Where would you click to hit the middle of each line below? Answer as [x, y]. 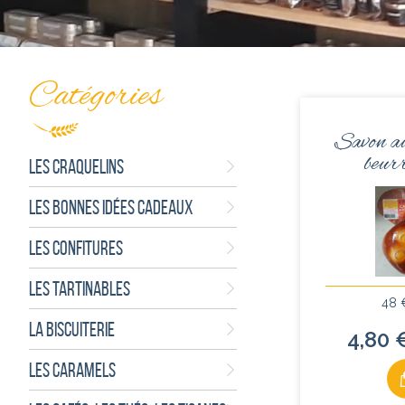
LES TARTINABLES [80, 288]
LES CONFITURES [76, 248]
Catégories [95, 97]
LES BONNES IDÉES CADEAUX [111, 207]
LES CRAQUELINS [76, 166]
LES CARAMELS [72, 370]
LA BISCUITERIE [72, 329]
